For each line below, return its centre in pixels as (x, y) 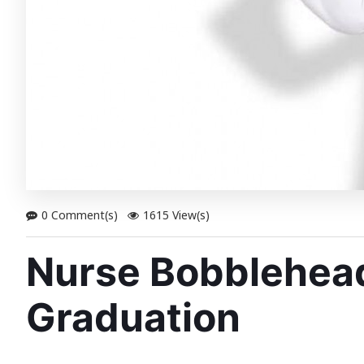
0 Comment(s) (80, 215)
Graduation (133, 317)
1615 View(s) (176, 215)
